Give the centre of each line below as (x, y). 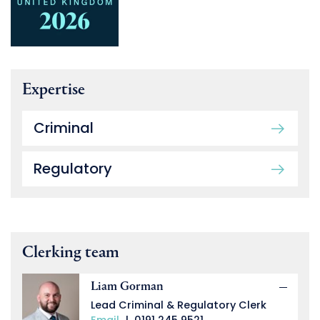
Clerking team (71, 253)
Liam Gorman (127, 287)
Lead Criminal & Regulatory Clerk (179, 305)
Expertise (54, 90)
